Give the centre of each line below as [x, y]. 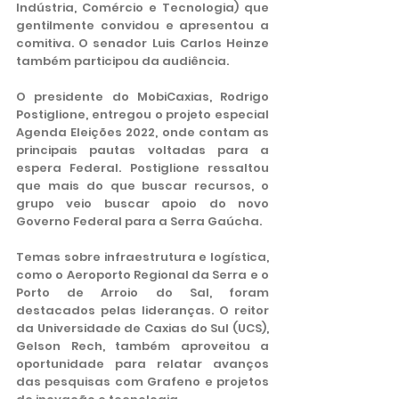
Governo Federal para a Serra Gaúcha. [139, 221]
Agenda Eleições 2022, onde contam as [142, 132]
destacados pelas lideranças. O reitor [142, 310]
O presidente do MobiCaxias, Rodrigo [142, 97]
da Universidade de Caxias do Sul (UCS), [142, 328]
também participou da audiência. [122, 61]
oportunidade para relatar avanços [142, 364]
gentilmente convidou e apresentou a [142, 25]
